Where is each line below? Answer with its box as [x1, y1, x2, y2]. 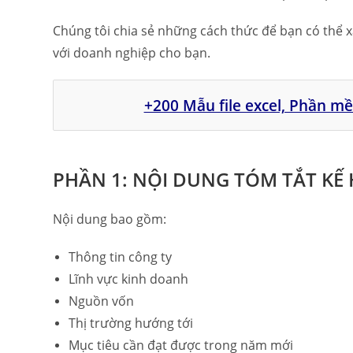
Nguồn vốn [69, 292, 135, 310]
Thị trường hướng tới [69, 314, 194, 332]
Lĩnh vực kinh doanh [69, 270, 189, 288]
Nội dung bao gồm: [53, 210, 167, 228]
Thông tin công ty [69, 248, 173, 266]
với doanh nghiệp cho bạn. [53, 44, 211, 61]
